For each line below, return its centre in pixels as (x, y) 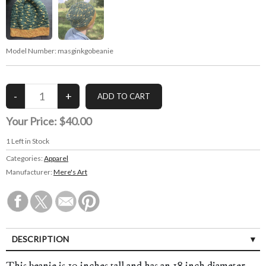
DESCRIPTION (40, 239)
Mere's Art (70, 172)
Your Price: (32, 121)
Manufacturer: (30, 172)
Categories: (25, 159)
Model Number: (32, 51)
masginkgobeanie (85, 51)
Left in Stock (30, 141)
